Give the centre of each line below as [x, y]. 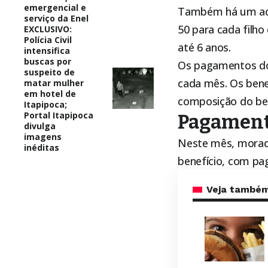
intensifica [47, 50]
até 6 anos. [204, 47]
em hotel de [50, 93]
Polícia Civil [48, 39]
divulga [40, 126]
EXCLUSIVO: [48, 29]
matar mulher [54, 83]
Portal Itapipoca [59, 115]
